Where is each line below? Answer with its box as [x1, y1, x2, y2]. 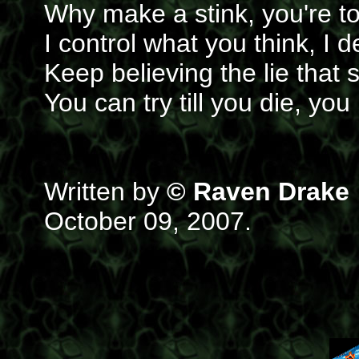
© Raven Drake [167, 177, 349, 206]
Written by [44, 177, 167, 206]
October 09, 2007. [44, 207, 252, 236]
